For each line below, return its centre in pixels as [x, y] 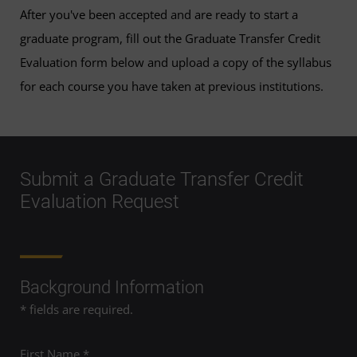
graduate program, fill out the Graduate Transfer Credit [170, 38]
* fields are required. [76, 310]
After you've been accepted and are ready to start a [159, 14]
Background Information [112, 288]
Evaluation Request [100, 201]
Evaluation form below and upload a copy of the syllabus [176, 62]
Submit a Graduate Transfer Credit [162, 179]
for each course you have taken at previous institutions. [172, 86]
